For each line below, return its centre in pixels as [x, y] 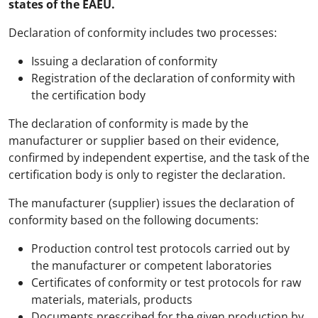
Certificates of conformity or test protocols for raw [166, 283]
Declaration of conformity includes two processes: [143, 33]
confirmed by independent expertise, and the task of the [159, 158]
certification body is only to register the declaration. [147, 175]
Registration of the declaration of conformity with [163, 78]
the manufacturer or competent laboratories [152, 265]
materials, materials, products [112, 300]
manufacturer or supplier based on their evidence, [144, 141]
